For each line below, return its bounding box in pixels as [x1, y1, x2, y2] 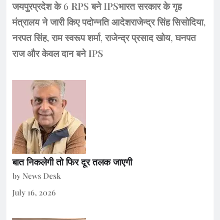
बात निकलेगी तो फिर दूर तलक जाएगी [12, 155, 132, 168]
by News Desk [12, 170, 61, 181]
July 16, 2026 [12, 187, 56, 198]
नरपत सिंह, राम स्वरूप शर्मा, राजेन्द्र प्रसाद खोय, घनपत [12, 30, 196, 44]
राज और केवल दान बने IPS [12, 46, 103, 59]
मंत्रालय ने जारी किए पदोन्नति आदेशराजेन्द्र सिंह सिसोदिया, [12, 15, 206, 28]
